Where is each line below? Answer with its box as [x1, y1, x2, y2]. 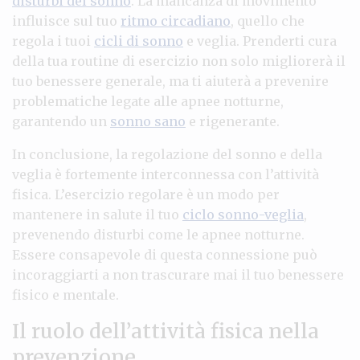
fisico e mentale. [12, 286, 119, 303]
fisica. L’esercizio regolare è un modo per [12, 186, 280, 202]
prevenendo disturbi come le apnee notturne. [12, 226, 305, 243]
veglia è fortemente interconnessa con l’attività [12, 166, 319, 182]
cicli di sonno [94, 32, 183, 49]
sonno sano [110, 112, 186, 129]
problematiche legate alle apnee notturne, [12, 92, 284, 109]
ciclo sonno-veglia [182, 206, 304, 223]
